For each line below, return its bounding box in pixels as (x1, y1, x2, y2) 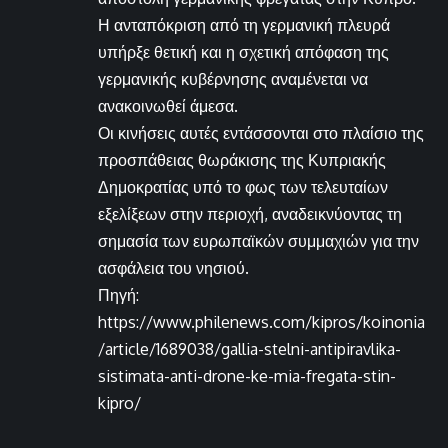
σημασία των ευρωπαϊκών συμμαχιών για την (98, 231, 419, 252)
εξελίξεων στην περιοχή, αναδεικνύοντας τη (98, 204, 402, 225)
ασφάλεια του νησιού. (98, 258, 249, 279)
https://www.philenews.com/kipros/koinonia (98, 312, 425, 333)
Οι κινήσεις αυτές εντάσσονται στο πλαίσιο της (98, 123, 424, 144)
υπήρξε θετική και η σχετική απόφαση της (98, 42, 389, 63)
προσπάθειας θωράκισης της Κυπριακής (98, 150, 386, 171)
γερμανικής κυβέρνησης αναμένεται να (98, 69, 368, 90)
